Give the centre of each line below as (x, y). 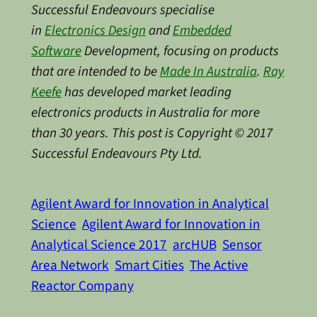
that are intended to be (95, 72)
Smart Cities (149, 265)
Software (56, 51)
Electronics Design (95, 31)
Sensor (242, 244)
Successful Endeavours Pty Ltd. (116, 154)
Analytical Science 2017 (99, 244)
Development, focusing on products (180, 51)
